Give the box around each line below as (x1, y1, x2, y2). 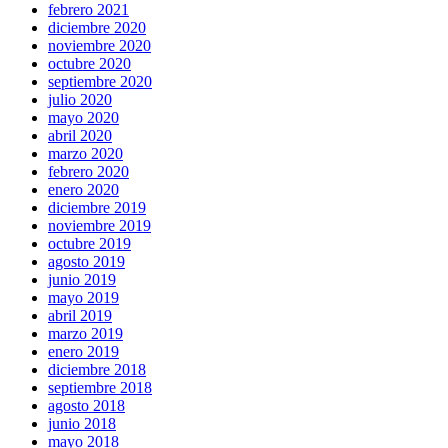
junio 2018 (48, 415, 116, 433)
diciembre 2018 (48, 361, 146, 379)
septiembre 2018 (48, 379, 152, 397)
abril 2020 (48, 127, 112, 145)
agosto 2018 (48, 397, 125, 415)
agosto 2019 (48, 253, 125, 271)
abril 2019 (48, 307, 112, 325)
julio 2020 (48, 91, 112, 109)
